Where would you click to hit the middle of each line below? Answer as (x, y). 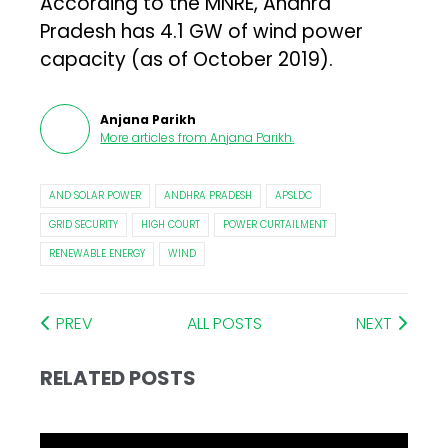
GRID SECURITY (84, 224)
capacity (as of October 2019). (187, 59)
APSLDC (294, 195)
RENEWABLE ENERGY (97, 253)
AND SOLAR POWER (95, 195)
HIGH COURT (171, 224)
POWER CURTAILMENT (275, 224)
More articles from (154, 137)
